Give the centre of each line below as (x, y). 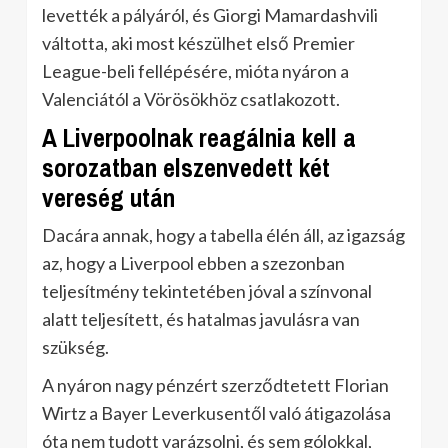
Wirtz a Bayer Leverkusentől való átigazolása (216, 412)
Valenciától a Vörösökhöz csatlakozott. (191, 98)
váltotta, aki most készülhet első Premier (198, 42)
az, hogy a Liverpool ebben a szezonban (193, 262)
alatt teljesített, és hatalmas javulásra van (201, 318)
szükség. (75, 346)
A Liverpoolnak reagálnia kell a (199, 137)
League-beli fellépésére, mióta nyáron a (195, 70)
